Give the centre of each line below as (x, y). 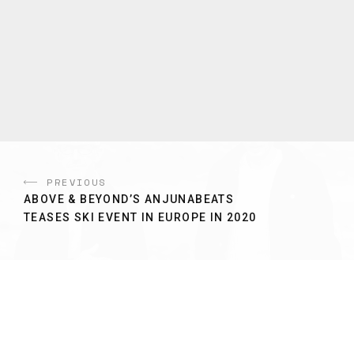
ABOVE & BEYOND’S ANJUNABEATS (129, 199)
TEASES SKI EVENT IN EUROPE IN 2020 (140, 217)
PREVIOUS (77, 182)
